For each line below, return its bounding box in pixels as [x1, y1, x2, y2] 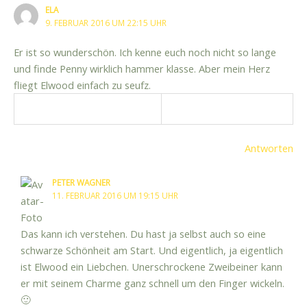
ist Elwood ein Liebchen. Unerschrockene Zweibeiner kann [20, 260, 282, 274]
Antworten [245, 141, 293, 156]
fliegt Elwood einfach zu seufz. [14, 78, 151, 93]
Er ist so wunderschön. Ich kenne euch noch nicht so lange [14, 45, 276, 60]
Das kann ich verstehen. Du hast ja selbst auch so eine [20, 227, 266, 241]
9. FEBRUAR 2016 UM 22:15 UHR [45, 16, 167, 28]
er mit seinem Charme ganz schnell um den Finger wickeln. [20, 276, 284, 291]
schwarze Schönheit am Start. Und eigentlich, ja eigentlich [20, 243, 283, 258]
